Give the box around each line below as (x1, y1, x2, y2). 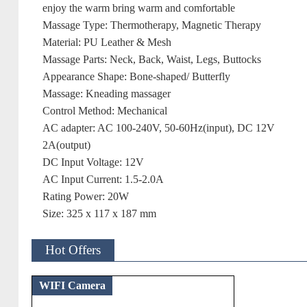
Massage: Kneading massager (42, 88, 171, 99)
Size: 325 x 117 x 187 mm (42, 208, 157, 219)
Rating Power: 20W (42, 191, 130, 202)
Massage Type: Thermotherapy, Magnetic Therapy (42, 19, 262, 31)
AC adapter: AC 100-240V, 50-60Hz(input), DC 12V (42, 122, 275, 134)
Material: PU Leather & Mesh (42, 36, 172, 48)
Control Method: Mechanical (42, 105, 168, 116)
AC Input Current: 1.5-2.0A (42, 173, 164, 185)
